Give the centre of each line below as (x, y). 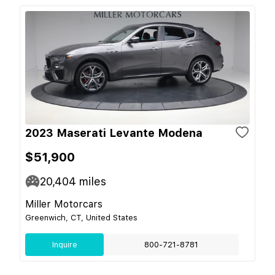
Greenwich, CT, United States (81, 217)
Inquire (64, 244)
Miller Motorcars (64, 204)
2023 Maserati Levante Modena (114, 133)
